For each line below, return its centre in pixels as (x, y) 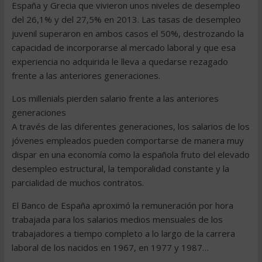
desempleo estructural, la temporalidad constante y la (120, 168)
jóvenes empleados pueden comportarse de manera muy (127, 140)
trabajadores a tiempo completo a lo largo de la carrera (123, 233)
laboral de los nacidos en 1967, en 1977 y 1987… (110, 247)
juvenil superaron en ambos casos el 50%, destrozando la (127, 33)
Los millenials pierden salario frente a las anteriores (115, 98)
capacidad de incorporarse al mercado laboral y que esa (123, 47)
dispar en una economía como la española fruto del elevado (130, 154)
